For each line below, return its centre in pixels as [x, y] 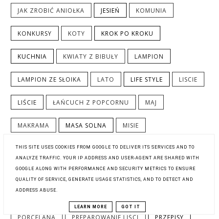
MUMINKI [103, 149]
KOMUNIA [152, 11]
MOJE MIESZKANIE [45, 149]
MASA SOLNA [86, 126]
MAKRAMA [34, 126]
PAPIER [164, 172]
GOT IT [131, 207]
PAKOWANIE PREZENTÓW [98, 172]
